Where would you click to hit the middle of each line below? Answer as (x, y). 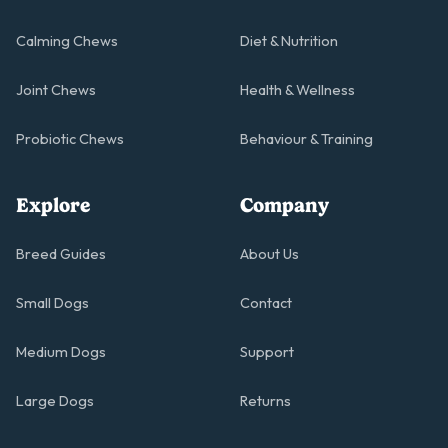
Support (267, 352)
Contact (266, 303)
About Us (269, 254)
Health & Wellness (297, 90)
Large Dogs (55, 401)
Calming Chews (67, 41)
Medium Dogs (61, 352)
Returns (265, 401)
